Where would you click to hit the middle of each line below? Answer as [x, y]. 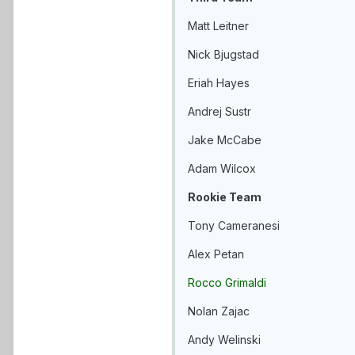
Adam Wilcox [222, 169]
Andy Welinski [224, 340]
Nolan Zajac [219, 311]
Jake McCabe [225, 140]
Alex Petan [216, 254]
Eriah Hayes [219, 83]
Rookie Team [225, 197]
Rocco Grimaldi [227, 283]
